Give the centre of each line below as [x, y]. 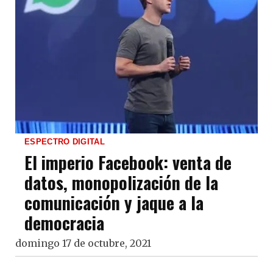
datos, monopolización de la [121, 183]
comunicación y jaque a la [114, 203]
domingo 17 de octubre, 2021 [83, 243]
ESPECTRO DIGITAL [65, 142]
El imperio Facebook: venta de [128, 163]
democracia [64, 223]
